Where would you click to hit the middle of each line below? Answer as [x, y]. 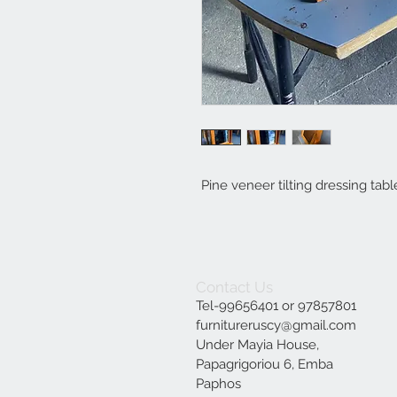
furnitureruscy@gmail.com [276, 325]
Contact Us [234, 287]
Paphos [218, 383]
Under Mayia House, [257, 344]
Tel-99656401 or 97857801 [276, 305]
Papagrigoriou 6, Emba [265, 364]
